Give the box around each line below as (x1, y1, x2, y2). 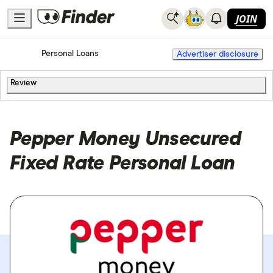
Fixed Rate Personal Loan (10, 154, 235, 174)
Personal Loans (41, 49, 99, 58)
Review (10, 79, 37, 87)
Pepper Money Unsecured (10, 129, 241, 149)
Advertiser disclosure (177, 49, 258, 58)
